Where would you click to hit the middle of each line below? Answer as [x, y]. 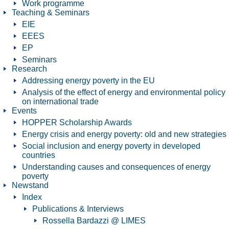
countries [39, 155]
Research [29, 69]
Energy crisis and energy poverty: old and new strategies [124, 134]
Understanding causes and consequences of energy [116, 167]
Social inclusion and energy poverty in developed [111, 146]
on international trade [60, 101]
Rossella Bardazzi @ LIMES [94, 221]
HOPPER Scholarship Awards [77, 122]
